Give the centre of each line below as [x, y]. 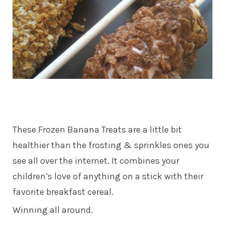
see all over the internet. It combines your [96, 161]
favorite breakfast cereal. [63, 192]
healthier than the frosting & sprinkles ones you [111, 145]
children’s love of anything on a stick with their [108, 177]
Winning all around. [53, 210]
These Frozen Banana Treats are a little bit [97, 130]
